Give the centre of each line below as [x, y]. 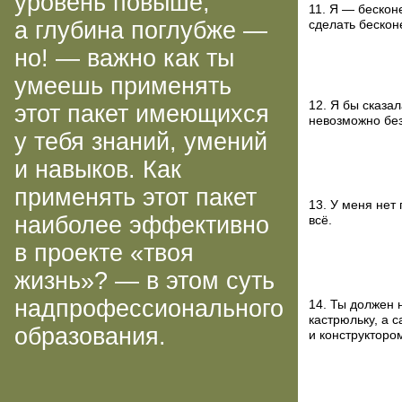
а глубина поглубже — [141, 31]
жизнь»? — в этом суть [144, 281]
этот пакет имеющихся [142, 114]
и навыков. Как [98, 170]
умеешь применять [123, 86]
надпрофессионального [149, 309]
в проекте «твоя [104, 253]
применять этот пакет [135, 197]
